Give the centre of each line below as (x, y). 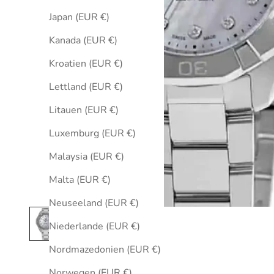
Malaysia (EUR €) (87, 156)
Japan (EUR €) (79, 17)
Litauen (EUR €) (84, 110)
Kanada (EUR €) (83, 40)
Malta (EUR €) (80, 180)
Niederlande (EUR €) (94, 226)
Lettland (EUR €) (86, 87)
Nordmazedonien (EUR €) (105, 249)
